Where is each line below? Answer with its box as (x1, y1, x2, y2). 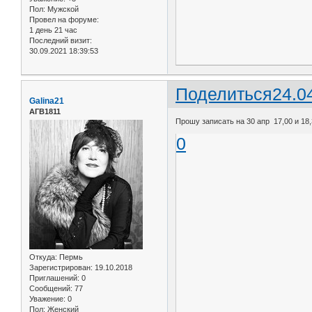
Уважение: (29, 295, 65, 304)
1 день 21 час (29, 26, 77, 35)
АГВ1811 (29, 107, 61, 116)
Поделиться (175, 84, 273, 104)
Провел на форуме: (29, 15, 99, 24)
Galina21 (29, 96, 64, 107)
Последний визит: (29, 36, 92, 45)
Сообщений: (29, 284, 72, 293)
